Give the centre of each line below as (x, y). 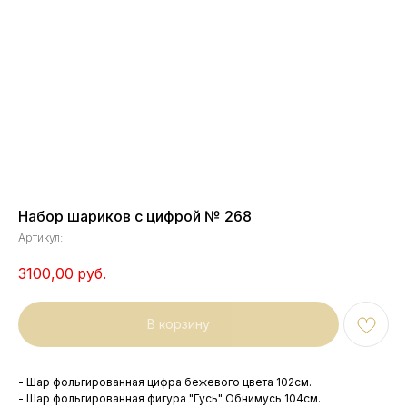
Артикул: (40, 238)
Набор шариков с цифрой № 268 (135, 216)
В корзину (179, 324)
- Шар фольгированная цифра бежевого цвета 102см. (165, 382)
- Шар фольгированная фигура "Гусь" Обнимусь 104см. (169, 398)
